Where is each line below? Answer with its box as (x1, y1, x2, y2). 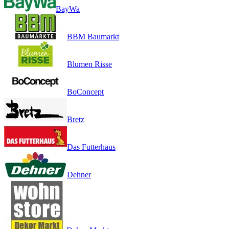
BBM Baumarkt (67, 32, 119, 41)
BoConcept (67, 87, 104, 96)
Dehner (67, 170, 91, 179)
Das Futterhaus (67, 142, 116, 151)
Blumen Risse (67, 59, 112, 68)
